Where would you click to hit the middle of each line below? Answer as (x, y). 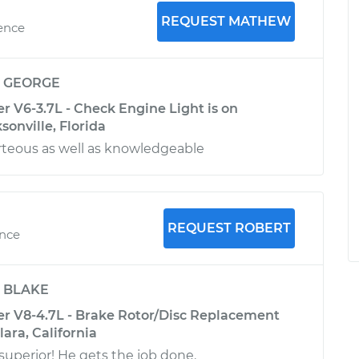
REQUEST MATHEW (226, 21)
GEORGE (32, 83)
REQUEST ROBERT (229, 228)
